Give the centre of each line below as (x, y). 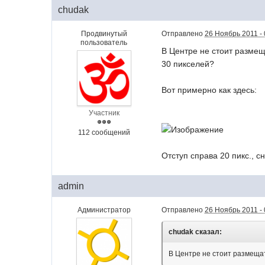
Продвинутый (104, 33)
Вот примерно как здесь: (209, 90)
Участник (104, 113)
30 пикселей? (188, 64)
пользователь (104, 42)
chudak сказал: (195, 232)
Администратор (104, 210)
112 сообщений (104, 132)
